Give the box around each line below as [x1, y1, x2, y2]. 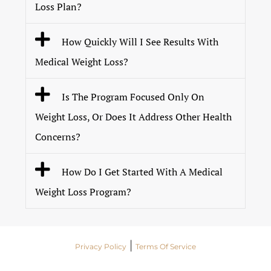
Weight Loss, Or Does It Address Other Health [35, 110, 232, 124]
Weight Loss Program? [35, 185, 132, 199]
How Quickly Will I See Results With [61, 35, 218, 49]
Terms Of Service [135, 241, 196, 251]
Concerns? [35, 130, 81, 144]
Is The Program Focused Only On [61, 90, 204, 104]
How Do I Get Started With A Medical [61, 165, 223, 179]
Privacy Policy [75, 241, 126, 251]
